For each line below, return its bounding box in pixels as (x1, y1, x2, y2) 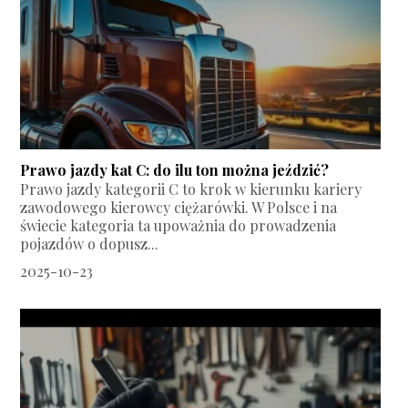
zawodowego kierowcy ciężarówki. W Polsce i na (20, 198, 338, 218)
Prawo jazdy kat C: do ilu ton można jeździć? (20, 160, 330, 180)
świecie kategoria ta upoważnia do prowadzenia (20, 216, 337, 236)
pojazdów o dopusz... (20, 234, 159, 254)
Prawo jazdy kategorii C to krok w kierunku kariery (20, 179, 362, 199)
